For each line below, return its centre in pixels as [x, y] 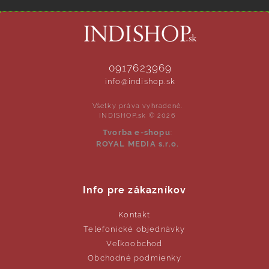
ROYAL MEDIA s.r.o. [138, 144]
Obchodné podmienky [134, 258]
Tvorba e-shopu [136, 132]
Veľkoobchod [134, 243]
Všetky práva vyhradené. [138, 106]
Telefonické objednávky [134, 229]
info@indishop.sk [140, 82]
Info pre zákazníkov [134, 190]
